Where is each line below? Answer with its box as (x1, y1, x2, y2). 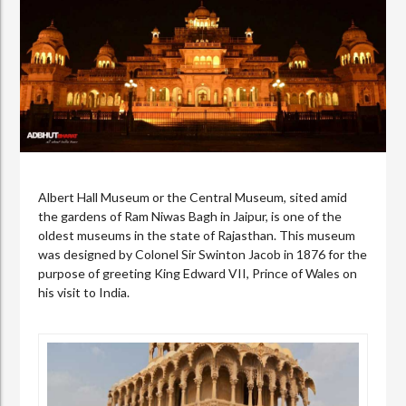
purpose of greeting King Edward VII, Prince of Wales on (38, 265, 358, 281)
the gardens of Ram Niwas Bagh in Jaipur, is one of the (38, 208, 343, 224)
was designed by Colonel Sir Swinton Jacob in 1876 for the (38, 246, 368, 262)
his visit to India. (38, 284, 130, 300)
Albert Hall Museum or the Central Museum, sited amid (38, 188, 348, 205)
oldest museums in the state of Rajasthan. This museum (38, 227, 356, 243)
